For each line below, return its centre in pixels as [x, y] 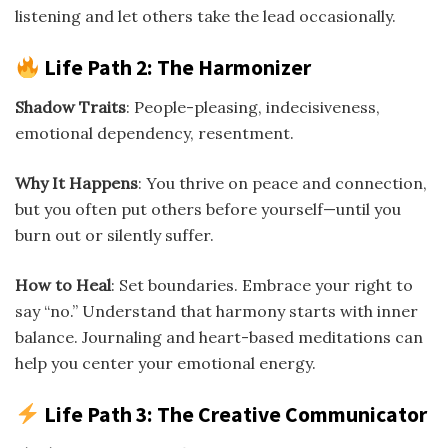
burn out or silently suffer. [114, 235]
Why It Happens [76, 183]
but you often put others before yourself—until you [208, 209]
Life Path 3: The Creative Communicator [233, 415]
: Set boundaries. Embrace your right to [262, 285]
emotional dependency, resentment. [154, 133]
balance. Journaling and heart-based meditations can [219, 337]
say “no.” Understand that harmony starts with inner [216, 311]
